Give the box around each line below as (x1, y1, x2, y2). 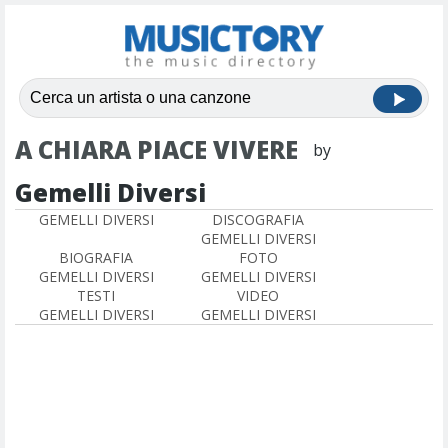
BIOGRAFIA (59, 248, 133, 267)
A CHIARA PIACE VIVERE (15, 133, 298, 166)
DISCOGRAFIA (212, 210, 304, 229)
